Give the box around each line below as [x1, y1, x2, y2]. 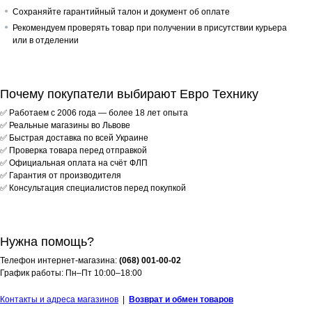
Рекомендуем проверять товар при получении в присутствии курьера [13, 23, 287, 33]
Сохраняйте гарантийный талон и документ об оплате [13, 7, 230, 17]
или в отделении [13, 36, 79, 45]
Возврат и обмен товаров [129, 295, 233, 304]
